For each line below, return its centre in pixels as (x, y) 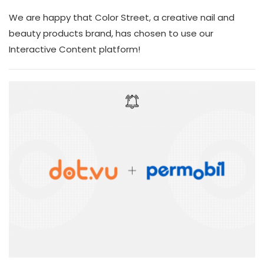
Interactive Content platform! (75, 49)
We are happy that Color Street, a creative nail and (122, 17)
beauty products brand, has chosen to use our (111, 33)
